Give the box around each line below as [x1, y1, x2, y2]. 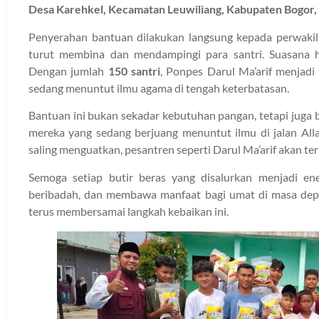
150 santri [108, 63, 160, 78]
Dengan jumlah [28, 63, 108, 78]
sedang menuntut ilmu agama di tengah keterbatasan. [28, 80, 289, 95]
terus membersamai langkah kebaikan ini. [28, 204, 229, 218]
